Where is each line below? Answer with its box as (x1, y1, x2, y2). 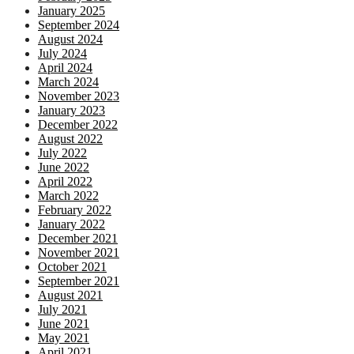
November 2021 (38, 246, 119, 260)
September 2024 (38, 18, 119, 32)
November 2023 (38, 89, 119, 104)
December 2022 (38, 118, 118, 132)
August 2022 (38, 132, 103, 146)
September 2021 (38, 274, 119, 288)
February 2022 (38, 203, 111, 217)
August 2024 (38, 32, 103, 47)
